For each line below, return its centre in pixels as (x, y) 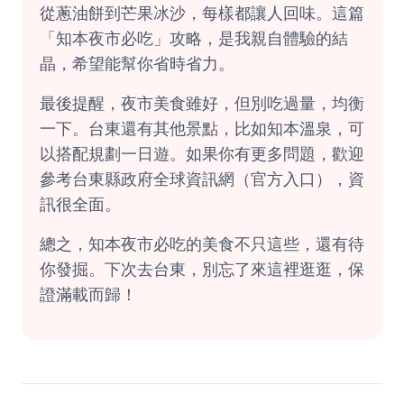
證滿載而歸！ (88, 294)
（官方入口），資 (299, 179)
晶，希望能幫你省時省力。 (137, 64)
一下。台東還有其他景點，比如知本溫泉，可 (202, 129)
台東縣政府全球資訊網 (153, 179)
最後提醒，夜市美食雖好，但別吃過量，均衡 (202, 103)
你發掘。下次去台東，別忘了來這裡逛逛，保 (202, 269)
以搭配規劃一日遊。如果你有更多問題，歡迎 (202, 154)
